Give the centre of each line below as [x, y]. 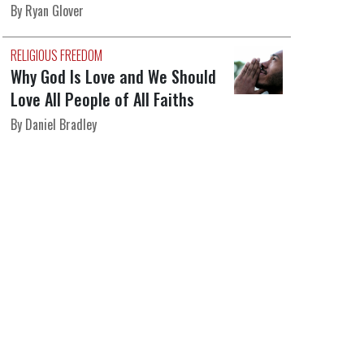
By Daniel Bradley [53, 125]
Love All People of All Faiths [102, 100]
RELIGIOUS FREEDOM [56, 56]
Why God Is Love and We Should [113, 77]
